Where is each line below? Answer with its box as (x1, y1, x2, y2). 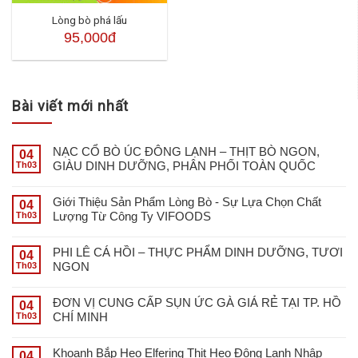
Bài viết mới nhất (12, 97, 129, 115)
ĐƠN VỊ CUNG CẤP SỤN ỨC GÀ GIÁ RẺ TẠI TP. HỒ (53, 295, 341, 309)
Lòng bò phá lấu (52, 14, 128, 27)
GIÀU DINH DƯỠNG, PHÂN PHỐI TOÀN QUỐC (53, 158, 316, 173)
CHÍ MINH (53, 309, 108, 324)
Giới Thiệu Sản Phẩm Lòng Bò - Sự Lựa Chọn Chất (53, 194, 321, 209)
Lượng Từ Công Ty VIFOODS (53, 209, 211, 223)
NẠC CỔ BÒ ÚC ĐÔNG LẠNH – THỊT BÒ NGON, (53, 144, 320, 158)
